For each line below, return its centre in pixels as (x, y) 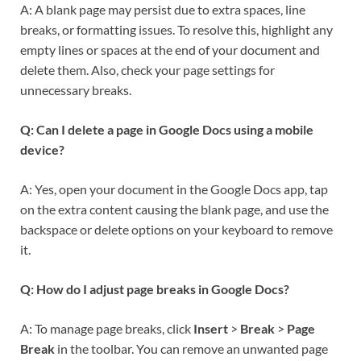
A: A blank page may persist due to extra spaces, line (163, 10)
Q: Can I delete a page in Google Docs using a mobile (167, 130)
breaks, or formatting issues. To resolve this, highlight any (176, 30)
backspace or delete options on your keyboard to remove (176, 230)
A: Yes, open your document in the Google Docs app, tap (174, 189)
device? (42, 150)
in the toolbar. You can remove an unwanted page (191, 349)
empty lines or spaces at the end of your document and (170, 50)
